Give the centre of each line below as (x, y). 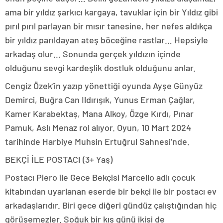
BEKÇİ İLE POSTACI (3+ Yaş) (59, 159)
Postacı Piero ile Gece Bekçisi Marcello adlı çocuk (100, 177)
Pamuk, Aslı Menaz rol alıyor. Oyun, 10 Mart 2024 (98, 127)
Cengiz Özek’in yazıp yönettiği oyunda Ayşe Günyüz (104, 86)
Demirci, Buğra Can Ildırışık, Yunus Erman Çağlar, (100, 100)
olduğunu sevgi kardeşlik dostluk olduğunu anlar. (100, 68)
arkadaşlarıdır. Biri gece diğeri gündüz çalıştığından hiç (111, 205)
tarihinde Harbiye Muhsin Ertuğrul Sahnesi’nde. (97, 141)
